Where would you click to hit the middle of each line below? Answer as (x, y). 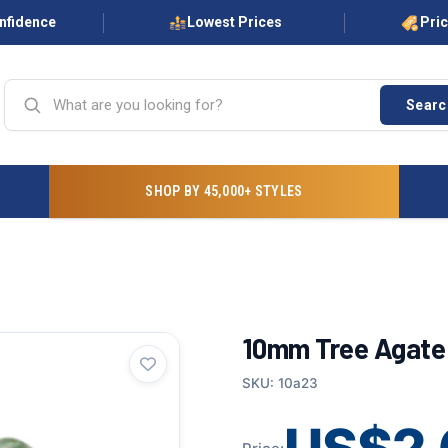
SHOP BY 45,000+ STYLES (224, 191)
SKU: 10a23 (279, 383)
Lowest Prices (234, 22)
